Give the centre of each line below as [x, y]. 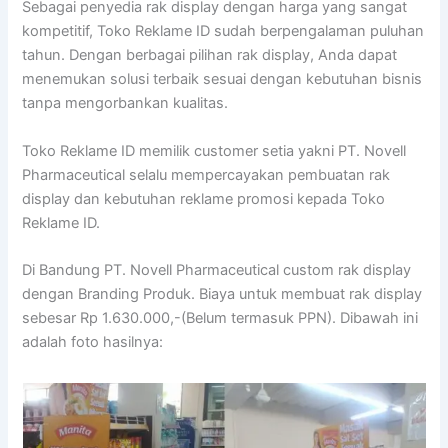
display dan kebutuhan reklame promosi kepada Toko [204, 198]
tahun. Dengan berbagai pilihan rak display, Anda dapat [210, 55]
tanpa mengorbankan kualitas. [125, 103]
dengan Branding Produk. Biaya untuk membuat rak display [222, 294]
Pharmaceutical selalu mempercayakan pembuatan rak [206, 174]
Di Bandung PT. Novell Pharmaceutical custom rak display [217, 270]
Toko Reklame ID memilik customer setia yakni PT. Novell [214, 150]
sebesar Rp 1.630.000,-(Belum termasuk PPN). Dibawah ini [220, 318]
